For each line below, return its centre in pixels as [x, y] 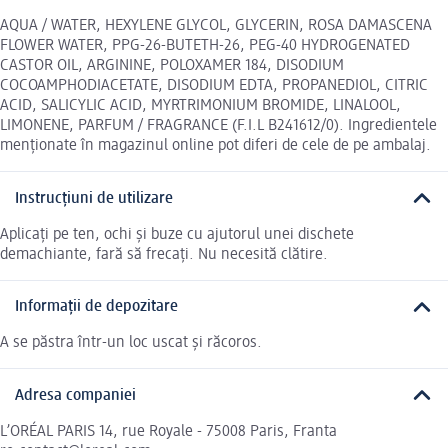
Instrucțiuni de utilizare [94, 198]
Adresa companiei [75, 395]
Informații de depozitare [96, 307]
